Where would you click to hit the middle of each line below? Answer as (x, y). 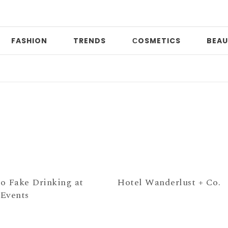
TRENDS (90, 41)
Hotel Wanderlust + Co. (169, 182)
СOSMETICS (156, 41)
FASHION (29, 41)
